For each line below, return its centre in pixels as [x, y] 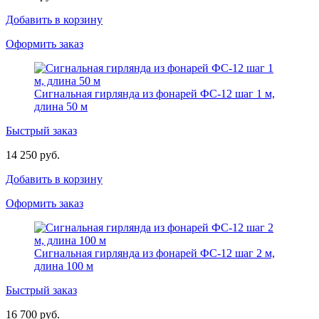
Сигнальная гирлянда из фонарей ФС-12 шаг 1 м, [155, 93]
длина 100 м [64, 266]
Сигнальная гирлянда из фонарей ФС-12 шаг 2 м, [155, 253]
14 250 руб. [33, 155]
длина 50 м [61, 106]
